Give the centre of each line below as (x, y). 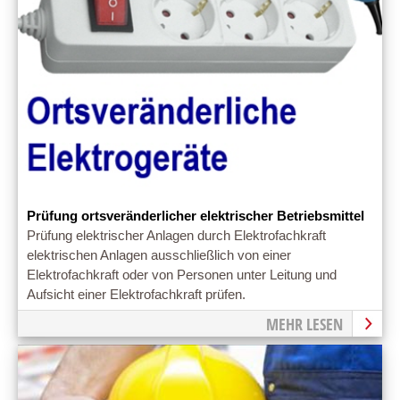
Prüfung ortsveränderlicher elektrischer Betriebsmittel (196, 216)
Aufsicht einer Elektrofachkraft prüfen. (136, 294)
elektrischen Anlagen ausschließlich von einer (159, 255)
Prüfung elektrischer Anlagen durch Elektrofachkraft (176, 235)
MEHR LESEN (304, 325)
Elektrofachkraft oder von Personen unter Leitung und (182, 275)
